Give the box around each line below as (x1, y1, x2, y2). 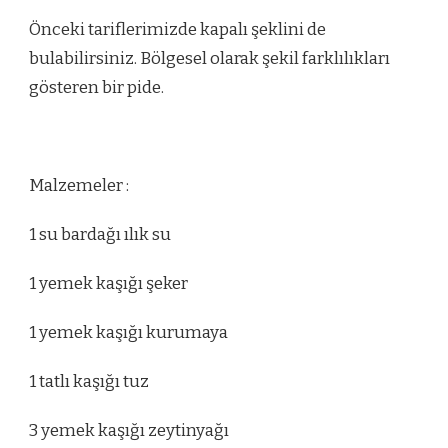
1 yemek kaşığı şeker (29, 273, 188, 294)
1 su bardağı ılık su (29, 224, 171, 245)
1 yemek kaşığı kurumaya (29, 322, 228, 343)
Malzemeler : (29, 175, 129, 196)
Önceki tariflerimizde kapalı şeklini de (29, 19, 326, 40)
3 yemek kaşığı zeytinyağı (29, 420, 229, 441)
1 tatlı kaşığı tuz (29, 371, 149, 392)
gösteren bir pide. (29, 77, 164, 98)
